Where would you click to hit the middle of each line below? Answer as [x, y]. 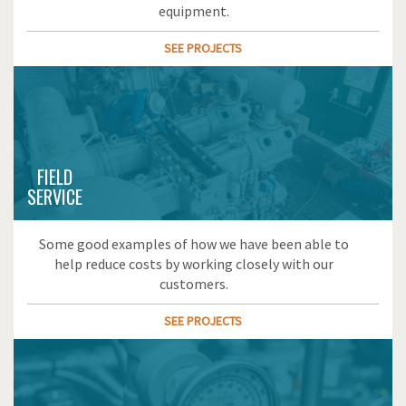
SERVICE [55, 197]
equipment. [194, 11]
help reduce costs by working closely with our [194, 264]
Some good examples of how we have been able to [194, 244]
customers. [194, 284]
